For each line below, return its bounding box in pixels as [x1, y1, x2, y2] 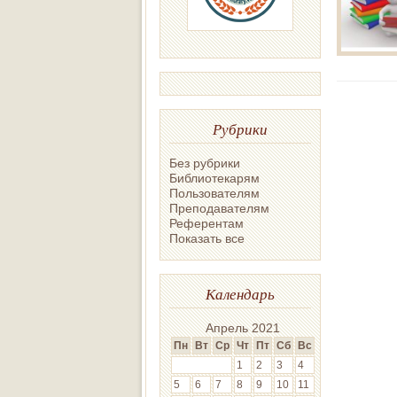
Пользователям [169, 185, 260, 200]
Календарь [206, 283, 275, 304]
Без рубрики [169, 155, 240, 170]
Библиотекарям [169, 170, 260, 185]
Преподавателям [169, 200, 269, 215]
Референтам [169, 215, 244, 230]
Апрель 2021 [206, 320, 280, 335]
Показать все [169, 230, 245, 245]
